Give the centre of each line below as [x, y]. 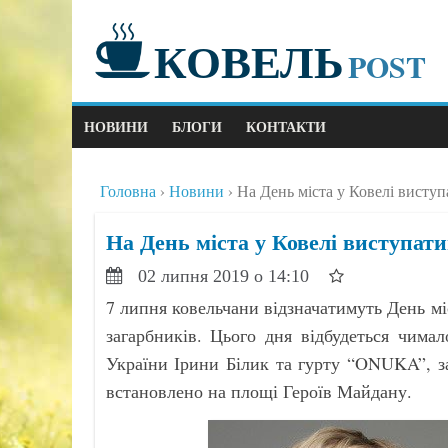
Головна [127, 190]
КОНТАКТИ [286, 126]
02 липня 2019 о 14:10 [225, 276]
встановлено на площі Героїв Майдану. [258, 391]
